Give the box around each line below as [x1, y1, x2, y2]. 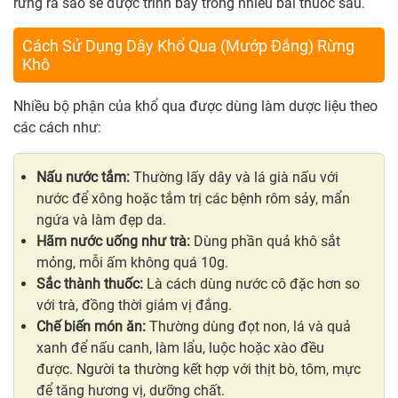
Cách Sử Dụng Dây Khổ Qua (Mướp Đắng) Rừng [22, 36, 354, 56]
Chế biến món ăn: [36, 318, 146, 336]
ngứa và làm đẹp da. [36, 211, 166, 229]
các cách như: [13, 119, 101, 137]
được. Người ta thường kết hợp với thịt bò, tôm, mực [36, 361, 361, 378]
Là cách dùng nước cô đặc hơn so [143, 275, 360, 293]
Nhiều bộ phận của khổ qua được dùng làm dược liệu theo [13, 98, 378, 115]
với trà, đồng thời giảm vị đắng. [36, 297, 232, 314]
